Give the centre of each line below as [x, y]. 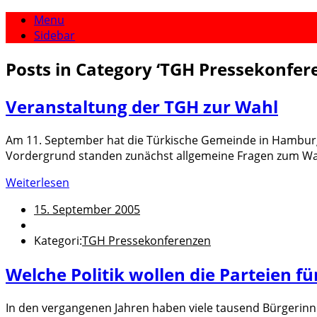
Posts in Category [81, 69]
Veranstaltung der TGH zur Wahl [142, 106]
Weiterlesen [38, 182]
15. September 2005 [87, 209]
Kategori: [58, 240]
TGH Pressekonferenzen [146, 240]
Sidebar [54, 35]
